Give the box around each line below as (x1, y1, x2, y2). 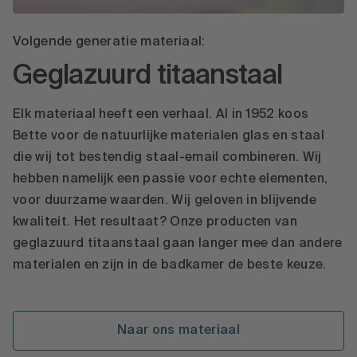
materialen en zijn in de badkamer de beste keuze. (13, 258, 327, 272)
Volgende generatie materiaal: (13, 34, 206, 49)
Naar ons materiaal (117, 324, 240, 337)
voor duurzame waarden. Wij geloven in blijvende (13, 194, 317, 207)
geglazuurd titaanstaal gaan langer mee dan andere (13, 237, 343, 250)
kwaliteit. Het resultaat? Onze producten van (13, 215, 298, 229)
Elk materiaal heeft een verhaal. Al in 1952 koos (13, 108, 309, 121)
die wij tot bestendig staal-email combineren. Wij (13, 151, 322, 164)
